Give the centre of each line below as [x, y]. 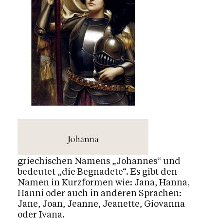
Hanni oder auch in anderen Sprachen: [100, 193]
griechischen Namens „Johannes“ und [99, 161]
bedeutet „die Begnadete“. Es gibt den [97, 172]
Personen [45, 78]
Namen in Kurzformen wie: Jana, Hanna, [104, 182]
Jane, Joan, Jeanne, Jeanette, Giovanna [101, 204]
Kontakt [41, 116]
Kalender [44, 40]
